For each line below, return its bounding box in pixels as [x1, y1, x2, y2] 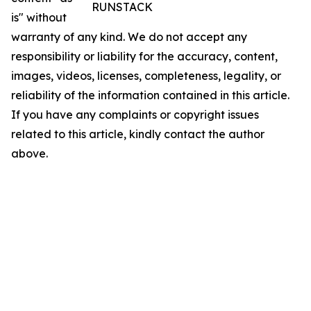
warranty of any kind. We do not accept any [11, 30, 247, 44]
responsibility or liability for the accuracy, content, [11, 49, 278, 63]
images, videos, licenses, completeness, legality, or [11, 69, 281, 83]
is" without [11, 10, 67, 24]
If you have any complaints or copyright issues [11, 108, 259, 121]
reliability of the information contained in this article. [11, 88, 289, 102]
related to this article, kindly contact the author [11, 127, 264, 141]
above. [11, 146, 48, 160]
